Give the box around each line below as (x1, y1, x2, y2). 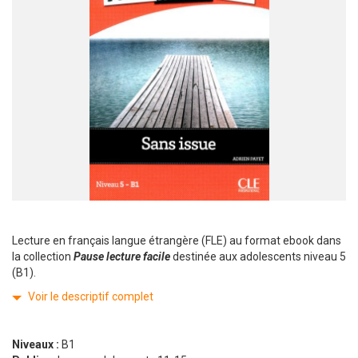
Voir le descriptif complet (28, 290, 153, 304)
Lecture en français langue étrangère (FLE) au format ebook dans (12, 234, 341, 248)
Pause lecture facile (74, 250, 173, 264)
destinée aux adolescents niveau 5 (173, 250, 346, 264)
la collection (12, 250, 74, 264)
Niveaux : (12, 338, 62, 352)
